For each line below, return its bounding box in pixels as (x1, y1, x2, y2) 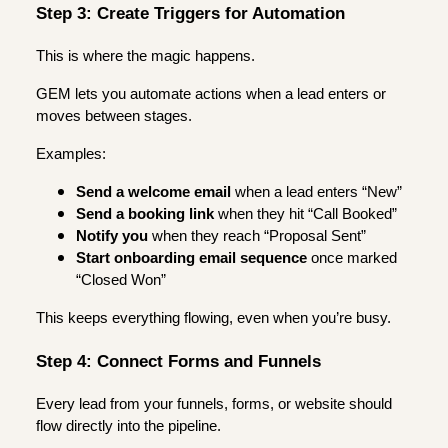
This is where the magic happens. (36, 48, 255, 65)
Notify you (76, 228, 148, 245)
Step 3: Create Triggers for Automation (36, 3, 345, 24)
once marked (307, 250, 397, 267)
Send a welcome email (76, 184, 231, 201)
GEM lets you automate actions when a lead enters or (36, 86, 386, 103)
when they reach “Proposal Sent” (148, 228, 366, 245)
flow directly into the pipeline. (36, 417, 221, 434)
